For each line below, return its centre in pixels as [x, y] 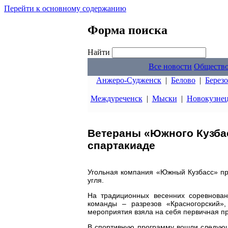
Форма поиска [127, 30]
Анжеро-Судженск [129, 80]
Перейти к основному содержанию [65, 8]
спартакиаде [121, 146]
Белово [183, 80]
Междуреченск [116, 98]
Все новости [170, 66]
